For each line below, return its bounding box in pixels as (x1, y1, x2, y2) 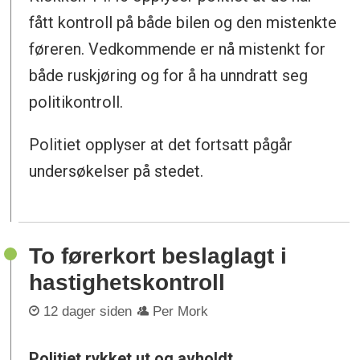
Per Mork (153, 303, 209, 319)
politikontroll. (29, 92, 124, 112)
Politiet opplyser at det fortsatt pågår (29, 134, 293, 154)
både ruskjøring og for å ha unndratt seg (29, 65, 309, 85)
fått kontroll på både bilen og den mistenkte (29, 12, 337, 32)
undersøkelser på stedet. (29, 161, 204, 181)
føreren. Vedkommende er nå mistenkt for (29, 39, 326, 59)
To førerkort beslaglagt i (29, 243, 288, 269)
